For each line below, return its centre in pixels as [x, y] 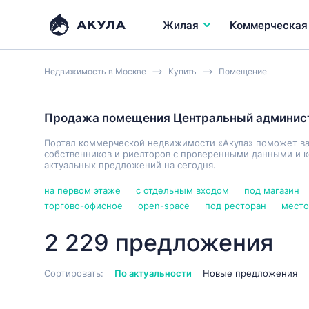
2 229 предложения [159, 242]
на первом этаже [82, 190]
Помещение [243, 71]
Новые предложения [250, 273]
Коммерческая [268, 25]
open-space [164, 206]
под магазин [272, 190]
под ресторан [236, 206]
